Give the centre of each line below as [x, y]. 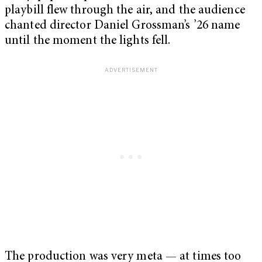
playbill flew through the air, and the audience [125, 11]
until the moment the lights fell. [88, 41]
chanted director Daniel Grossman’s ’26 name [123, 26]
